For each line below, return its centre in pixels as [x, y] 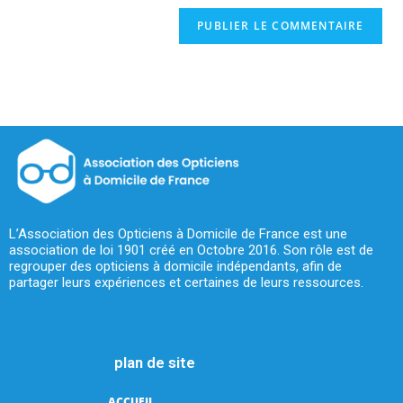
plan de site [155, 362]
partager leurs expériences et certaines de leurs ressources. [186, 282]
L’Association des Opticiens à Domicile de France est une [178, 233]
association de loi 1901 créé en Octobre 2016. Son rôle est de [191, 250]
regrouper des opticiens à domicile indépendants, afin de [175, 266]
